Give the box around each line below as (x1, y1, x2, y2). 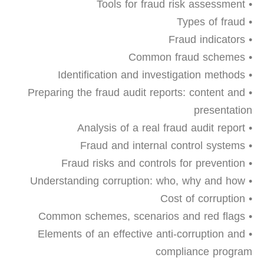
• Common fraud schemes (245, 47, 252, 67)
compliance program (156, 242, 252, 262)
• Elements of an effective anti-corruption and (38, 224, 245, 244)
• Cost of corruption (245, 189, 252, 209)
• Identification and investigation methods (245, 65, 252, 85)
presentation (194, 100, 252, 120)
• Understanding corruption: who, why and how (245, 171, 252, 191)
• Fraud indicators (245, 29, 252, 49)
